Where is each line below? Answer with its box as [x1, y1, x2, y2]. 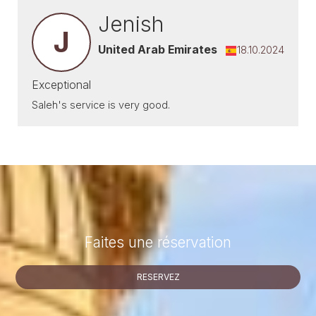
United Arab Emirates [98, 43, 217, 56]
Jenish [98, 11, 164, 37]
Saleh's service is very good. [32, 99, 170, 111]
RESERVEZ [136, 272, 180, 282]
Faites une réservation [85, 233, 231, 251]
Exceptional [32, 78, 91, 92]
